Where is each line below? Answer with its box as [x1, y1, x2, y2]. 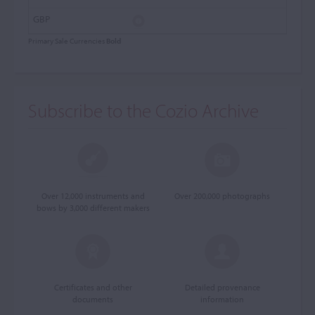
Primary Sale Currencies [28, 36, 106, 46]
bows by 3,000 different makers [36, 202, 150, 213]
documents [72, 294, 113, 304]
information [200, 294, 244, 304]
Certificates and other [53, 282, 132, 292]
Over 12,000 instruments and [41, 191, 145, 201]
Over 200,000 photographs [174, 191, 270, 201]
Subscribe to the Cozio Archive [28, 98, 259, 122]
